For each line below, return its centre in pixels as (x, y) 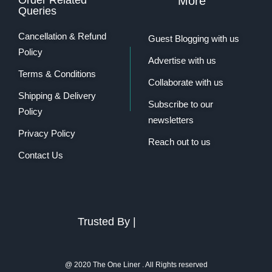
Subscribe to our (180, 104)
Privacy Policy (47, 133)
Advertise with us (182, 60)
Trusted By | (107, 222)
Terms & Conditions (57, 73)
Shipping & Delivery (57, 95)
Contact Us (41, 155)
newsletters (171, 120)
